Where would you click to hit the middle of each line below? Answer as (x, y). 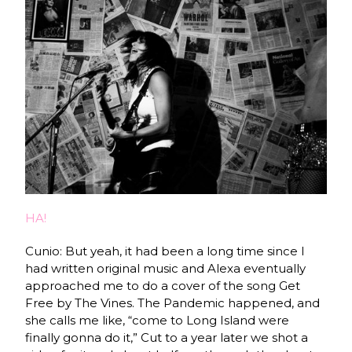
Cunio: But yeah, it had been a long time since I (165, 251)
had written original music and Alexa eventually (166, 268)
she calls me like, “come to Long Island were (158, 320)
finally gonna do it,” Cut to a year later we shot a (167, 337)
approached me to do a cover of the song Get (163, 285)
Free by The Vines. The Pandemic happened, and (173, 302)
